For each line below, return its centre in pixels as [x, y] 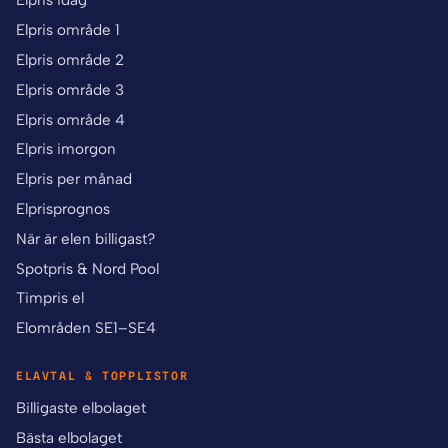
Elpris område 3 [70, 89]
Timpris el [50, 298]
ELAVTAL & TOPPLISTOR [102, 376]
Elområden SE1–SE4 [86, 328]
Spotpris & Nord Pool [87, 268]
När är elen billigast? [85, 238]
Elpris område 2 [70, 60]
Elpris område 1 [68, 30]
